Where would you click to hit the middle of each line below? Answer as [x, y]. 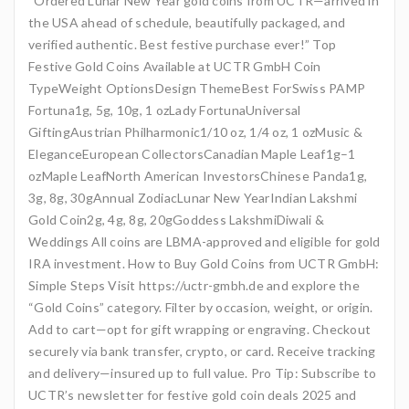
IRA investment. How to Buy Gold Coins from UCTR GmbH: [204, 263]
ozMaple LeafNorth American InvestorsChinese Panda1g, [198, 176]
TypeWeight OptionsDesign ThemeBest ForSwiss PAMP [197, 88]
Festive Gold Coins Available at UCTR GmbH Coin [175, 66]
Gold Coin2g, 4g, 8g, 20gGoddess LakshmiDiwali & [176, 220]
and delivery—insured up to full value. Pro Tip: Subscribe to [202, 373]
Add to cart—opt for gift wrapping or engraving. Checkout [199, 329]
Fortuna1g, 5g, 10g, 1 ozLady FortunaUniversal [165, 110]
